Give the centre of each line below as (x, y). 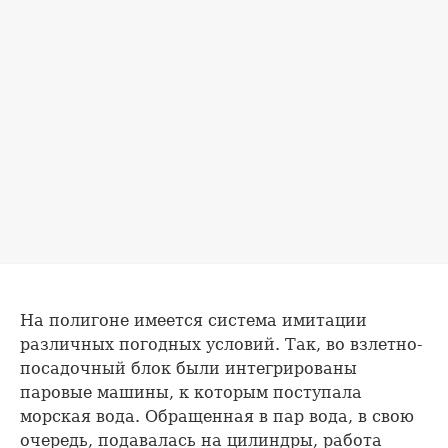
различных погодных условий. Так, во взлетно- (221, 345)
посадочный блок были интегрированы (188, 369)
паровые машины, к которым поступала (191, 393)
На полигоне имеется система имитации (193, 321)
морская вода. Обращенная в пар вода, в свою (217, 417)
